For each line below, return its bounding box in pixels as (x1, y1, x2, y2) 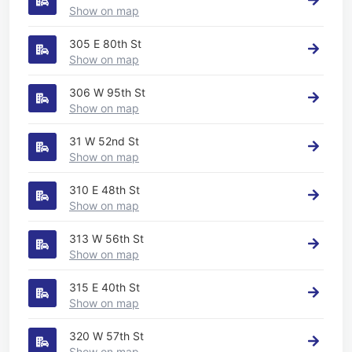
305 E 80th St (69, 36, 141, 50)
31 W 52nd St (69, 134, 139, 148)
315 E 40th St (69, 280, 140, 294)
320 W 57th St (69, 328, 144, 343)
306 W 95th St (69, 85, 145, 99)
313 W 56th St (69, 231, 144, 245)
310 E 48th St (69, 182, 140, 196)
